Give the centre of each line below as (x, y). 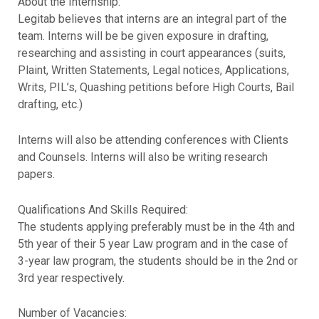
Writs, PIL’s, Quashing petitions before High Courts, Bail (156, 88)
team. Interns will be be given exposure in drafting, (143, 36)
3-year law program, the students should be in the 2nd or (157, 261)
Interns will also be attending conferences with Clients (153, 140)
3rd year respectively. (71, 278)
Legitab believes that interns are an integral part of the (152, 19)
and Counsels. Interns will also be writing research (142, 157)
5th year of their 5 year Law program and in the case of (153, 244)
